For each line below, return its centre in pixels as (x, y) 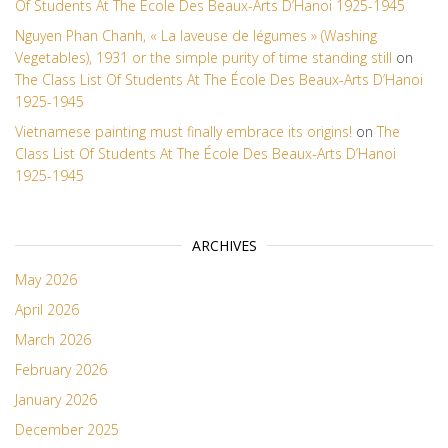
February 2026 (61, 370)
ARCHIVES (224, 246)
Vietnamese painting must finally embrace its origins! (183, 132)
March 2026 (53, 340)
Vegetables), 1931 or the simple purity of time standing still (203, 58)
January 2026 (56, 400)
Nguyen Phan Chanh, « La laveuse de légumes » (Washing (196, 36)
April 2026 (47, 310)
